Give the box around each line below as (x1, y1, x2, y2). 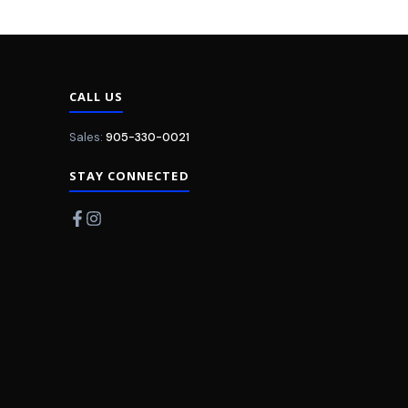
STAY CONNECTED (69, 167, 189, 184)
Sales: (69, 128, 103, 145)
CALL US (69, 87, 124, 105)
